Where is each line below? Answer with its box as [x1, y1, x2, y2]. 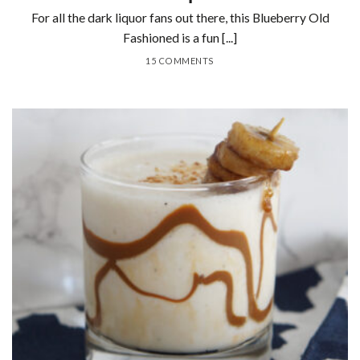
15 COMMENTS [145, 55, 215, 67]
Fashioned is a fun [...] [123, 31, 237, 46]
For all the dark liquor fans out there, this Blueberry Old [31, 10, 329, 26]
